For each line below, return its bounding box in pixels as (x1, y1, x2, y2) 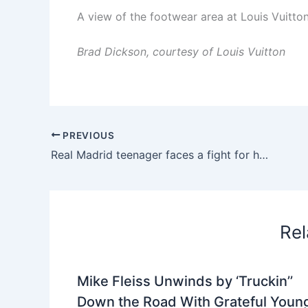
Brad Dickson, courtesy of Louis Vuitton (77, 45, 285, 59)
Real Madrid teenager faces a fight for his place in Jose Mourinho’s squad (259, 148, 268, 162)
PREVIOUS (60, 129, 115, 141)
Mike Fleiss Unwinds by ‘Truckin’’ (77, 273, 293, 290)
